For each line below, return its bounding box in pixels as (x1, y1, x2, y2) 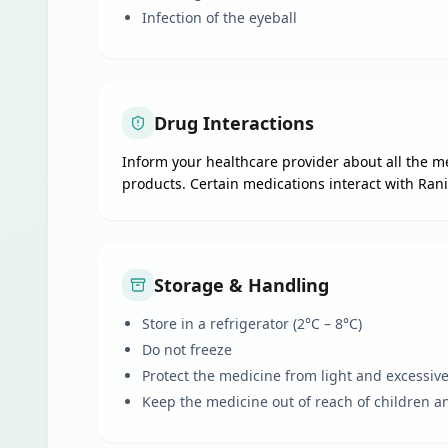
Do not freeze (142, 340, 232, 359)
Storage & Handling (154, 273, 329, 297)
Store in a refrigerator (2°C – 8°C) (142, 314, 362, 333)
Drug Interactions (154, 111, 314, 135)
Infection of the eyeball (142, 8, 297, 27)
